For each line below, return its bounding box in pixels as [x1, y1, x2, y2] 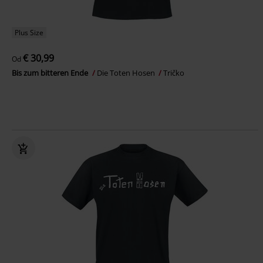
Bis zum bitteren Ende [12, 67, 90, 78]
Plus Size [15, 27, 43, 38]
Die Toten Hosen [97, 67, 157, 78]
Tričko [163, 67, 184, 78]
